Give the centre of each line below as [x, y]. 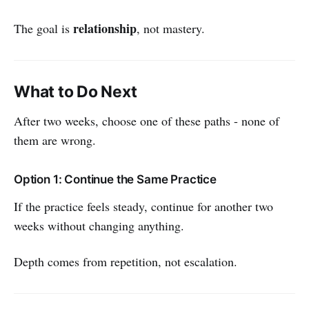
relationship [105, 28]
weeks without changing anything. [99, 225]
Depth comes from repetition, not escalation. [126, 261]
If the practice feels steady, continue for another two [143, 206]
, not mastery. [171, 28]
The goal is [43, 28]
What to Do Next [76, 91]
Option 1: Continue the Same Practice [115, 179]
